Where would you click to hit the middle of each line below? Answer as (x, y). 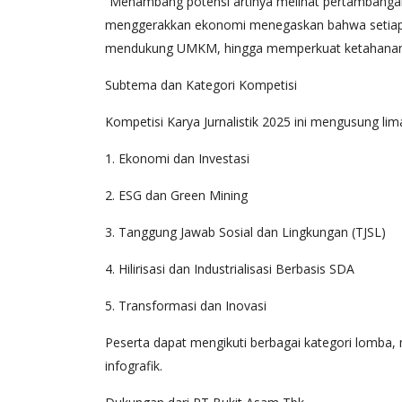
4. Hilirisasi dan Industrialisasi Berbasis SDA (230, 269)
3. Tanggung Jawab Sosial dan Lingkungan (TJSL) (245, 232)
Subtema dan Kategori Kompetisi (201, 85)
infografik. (134, 366)
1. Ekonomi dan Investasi (177, 158)
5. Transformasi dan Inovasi (186, 306)
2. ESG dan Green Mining (176, 195)
